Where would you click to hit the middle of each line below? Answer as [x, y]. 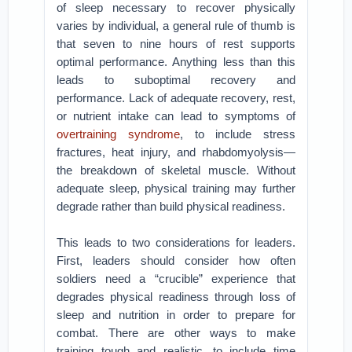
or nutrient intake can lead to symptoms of [176, 116]
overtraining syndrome [118, 134]
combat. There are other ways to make [176, 333]
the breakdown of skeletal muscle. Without [176, 170]
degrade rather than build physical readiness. [171, 206]
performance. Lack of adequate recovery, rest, [176, 98]
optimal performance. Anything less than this [176, 62]
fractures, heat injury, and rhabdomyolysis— [176, 152]
